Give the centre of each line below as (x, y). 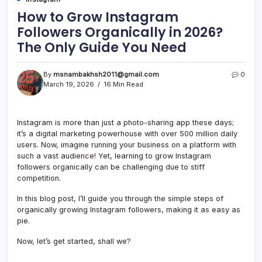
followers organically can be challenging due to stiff (111, 167)
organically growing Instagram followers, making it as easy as (129, 210)
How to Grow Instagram (98, 17)
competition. (39, 178)
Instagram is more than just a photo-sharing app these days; (125, 123)
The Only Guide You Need (102, 48)
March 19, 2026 (69, 85)
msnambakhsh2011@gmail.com (106, 75)
